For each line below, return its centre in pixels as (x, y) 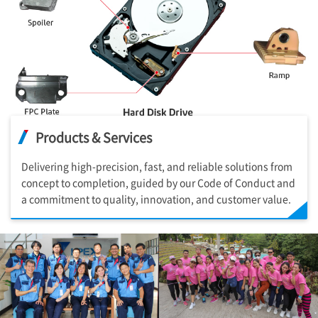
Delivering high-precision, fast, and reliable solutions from (157, 166)
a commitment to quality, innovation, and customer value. (156, 198)
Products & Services (94, 137)
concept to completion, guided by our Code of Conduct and (158, 182)
